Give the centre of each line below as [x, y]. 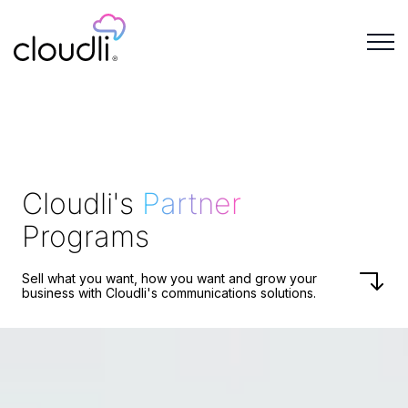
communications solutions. [237, 292]
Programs [86, 236]
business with [64, 292]
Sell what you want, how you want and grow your [169, 278]
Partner [192, 203]
